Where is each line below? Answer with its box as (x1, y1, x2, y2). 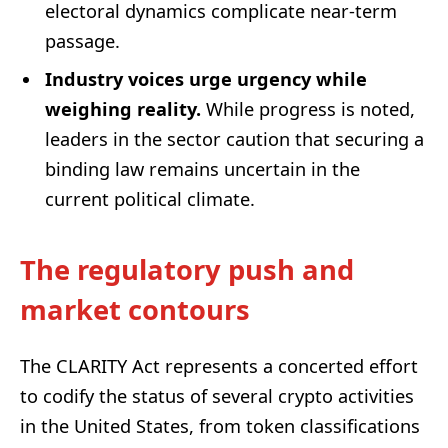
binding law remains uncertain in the (45, 156, 360, 181)
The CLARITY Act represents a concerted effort (20, 353, 418, 378)
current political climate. (45, 186, 255, 211)
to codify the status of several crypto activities (20, 383, 414, 408)
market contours (20, 291, 250, 329)
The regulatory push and (20, 251, 354, 289)
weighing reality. (45, 96, 201, 121)
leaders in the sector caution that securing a (45, 126, 424, 151)
